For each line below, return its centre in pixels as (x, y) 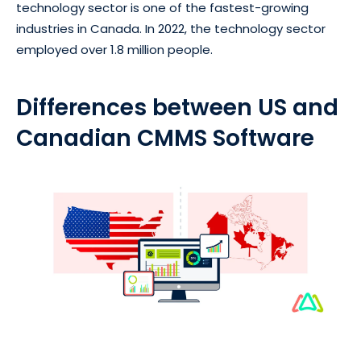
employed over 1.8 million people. (114, 50)
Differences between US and (177, 108)
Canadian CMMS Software (165, 139)
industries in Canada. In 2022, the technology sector (171, 29)
